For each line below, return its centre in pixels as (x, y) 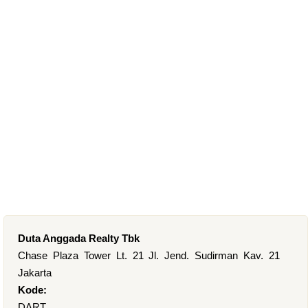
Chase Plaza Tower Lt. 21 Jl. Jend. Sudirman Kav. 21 (149, 255)
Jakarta (35, 273)
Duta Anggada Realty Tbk (79, 238)
